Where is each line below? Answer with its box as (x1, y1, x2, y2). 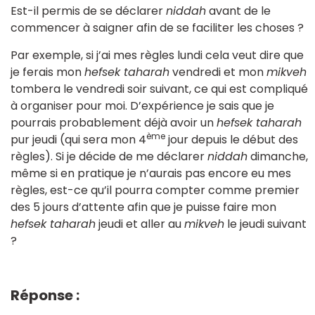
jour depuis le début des (165, 131, 298, 148)
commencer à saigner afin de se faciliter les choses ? (11, 20, 304, 37)
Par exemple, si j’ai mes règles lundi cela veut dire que (11, 46, 304, 63)
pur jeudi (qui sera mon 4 (11, 131, 146, 148)
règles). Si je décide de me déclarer (11, 148, 207, 165)
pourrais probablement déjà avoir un (11, 114, 217, 131)
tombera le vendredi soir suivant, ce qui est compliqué (11, 80, 308, 97)
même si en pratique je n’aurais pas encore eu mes (11, 165, 291, 181)
